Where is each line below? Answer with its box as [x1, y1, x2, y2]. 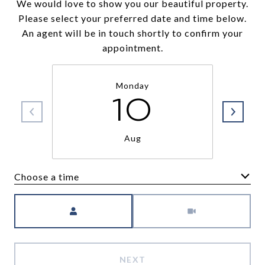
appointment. [102, 42, 163, 53]
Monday [116, 80, 149, 91]
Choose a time [14, 170, 79, 182]
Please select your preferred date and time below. [18, 12, 247, 24]
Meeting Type [132, 196, 197, 207]
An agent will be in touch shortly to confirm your [22, 27, 243, 38]
